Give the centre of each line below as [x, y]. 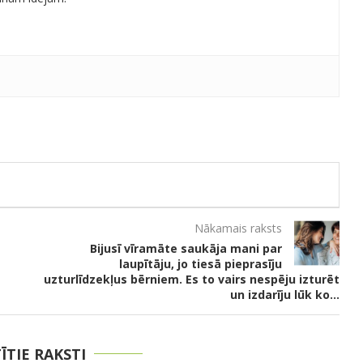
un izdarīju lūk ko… [284, 294]
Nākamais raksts [238, 228]
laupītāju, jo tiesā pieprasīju [200, 263]
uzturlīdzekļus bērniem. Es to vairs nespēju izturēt [192, 279]
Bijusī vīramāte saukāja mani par [186, 248]
